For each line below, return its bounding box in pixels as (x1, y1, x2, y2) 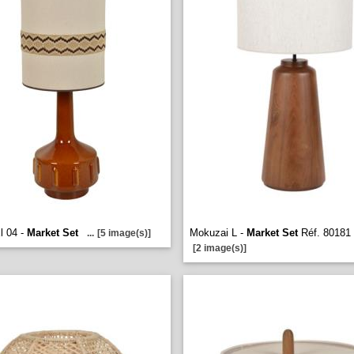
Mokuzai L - (190, 227, 247, 239)
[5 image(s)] (97, 228, 151, 239)
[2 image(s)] (193, 243, 247, 254)
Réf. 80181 (298, 227, 351, 239)
